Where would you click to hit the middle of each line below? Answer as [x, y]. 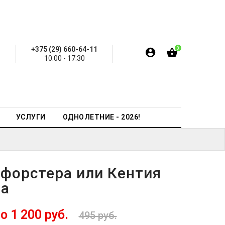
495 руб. [98, 215]
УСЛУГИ [31, 117]
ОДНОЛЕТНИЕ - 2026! [101, 117]
